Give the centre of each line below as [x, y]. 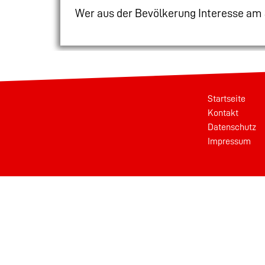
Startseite [227, 98]
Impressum [229, 141]
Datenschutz [232, 127]
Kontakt [223, 113]
